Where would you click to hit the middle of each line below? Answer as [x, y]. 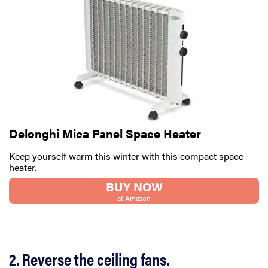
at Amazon [134, 198]
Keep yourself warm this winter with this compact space [126, 156]
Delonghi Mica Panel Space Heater [105, 133]
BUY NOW [134, 187]
